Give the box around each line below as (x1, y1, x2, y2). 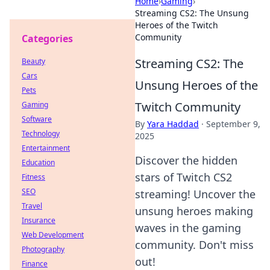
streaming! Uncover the (135, 187, 256, 201)
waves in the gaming (135, 221, 241, 235)
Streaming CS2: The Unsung (135, 7, 249, 19)
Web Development (22, 230, 84, 240)
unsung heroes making (135, 204, 253, 218)
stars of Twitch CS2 (135, 170, 232, 184)
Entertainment (22, 143, 70, 153)
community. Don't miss (135, 237, 254, 252)
